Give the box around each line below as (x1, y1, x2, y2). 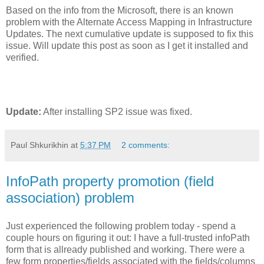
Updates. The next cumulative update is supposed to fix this (6, 29, 253, 39)
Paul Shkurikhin (11, 140, 68, 150)
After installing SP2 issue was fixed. (41, 107, 192, 117)
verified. (6, 52, 39, 63)
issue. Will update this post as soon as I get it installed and (6, 41, 248, 51)
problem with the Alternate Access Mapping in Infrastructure (6, 17, 252, 28)
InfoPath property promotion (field (6, 173, 214, 190)
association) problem (6, 190, 134, 206)
